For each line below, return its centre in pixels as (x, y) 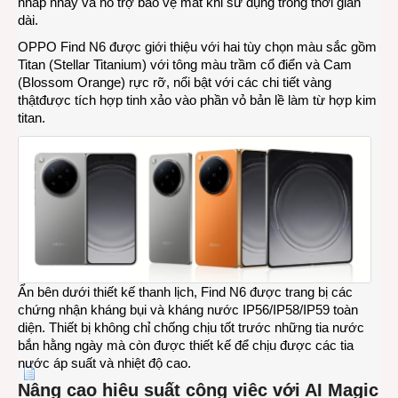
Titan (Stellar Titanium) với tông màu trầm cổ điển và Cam (185, 65)
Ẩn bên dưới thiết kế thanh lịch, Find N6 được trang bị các (185, 291)
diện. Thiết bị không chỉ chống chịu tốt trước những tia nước (191, 327)
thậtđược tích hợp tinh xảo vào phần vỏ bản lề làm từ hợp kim (197, 100)
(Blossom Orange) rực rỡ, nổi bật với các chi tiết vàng (175, 83)
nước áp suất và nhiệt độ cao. (104, 362)
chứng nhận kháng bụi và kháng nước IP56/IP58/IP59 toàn (188, 309)
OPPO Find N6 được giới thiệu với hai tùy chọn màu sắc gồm (197, 47)
